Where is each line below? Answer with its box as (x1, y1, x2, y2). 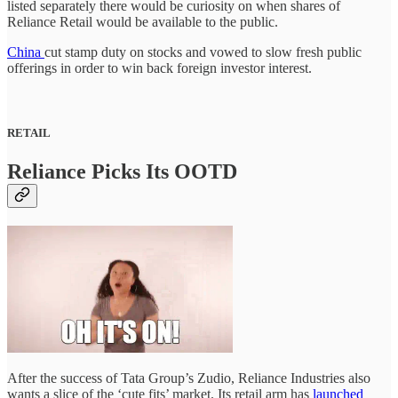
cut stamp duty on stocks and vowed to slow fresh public (44, 44, 362, 60)
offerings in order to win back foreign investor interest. (7, 60, 312, 76)
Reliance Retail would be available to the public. (7, 14, 278, 30)
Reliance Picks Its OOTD (7, 160, 237, 184)
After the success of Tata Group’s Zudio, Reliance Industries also (7, 370, 370, 386)
